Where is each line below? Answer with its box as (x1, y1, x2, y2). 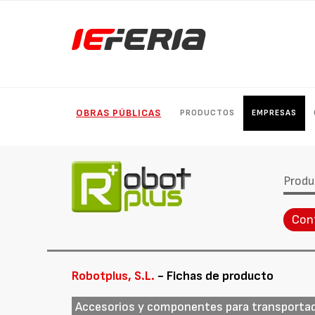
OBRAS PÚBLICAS (76, 107, 162, 119)
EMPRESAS (252, 108, 297, 118)
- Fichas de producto (155, 269, 274, 283)
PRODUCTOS (180, 108, 236, 118)
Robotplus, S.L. (72, 269, 155, 283)
